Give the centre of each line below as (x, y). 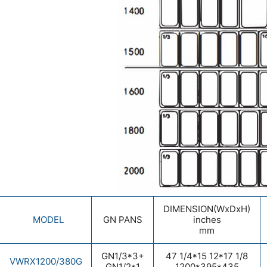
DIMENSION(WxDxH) (207, 209)
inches (207, 220)
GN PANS (122, 220)
